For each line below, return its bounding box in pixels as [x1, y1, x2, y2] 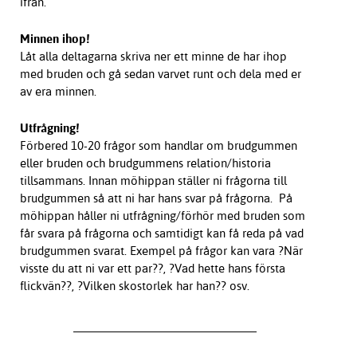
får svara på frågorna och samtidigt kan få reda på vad [19, 225, 304, 241]
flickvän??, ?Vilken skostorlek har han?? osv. [19, 277, 249, 293]
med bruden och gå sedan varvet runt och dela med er [19, 65, 301, 81]
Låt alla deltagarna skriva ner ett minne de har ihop [19, 48, 287, 64]
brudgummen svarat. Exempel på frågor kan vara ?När [19, 242, 303, 258]
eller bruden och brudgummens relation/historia [19, 155, 271, 171]
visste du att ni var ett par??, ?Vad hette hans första [19, 260, 285, 276]
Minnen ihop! [19, 30, 89, 46]
